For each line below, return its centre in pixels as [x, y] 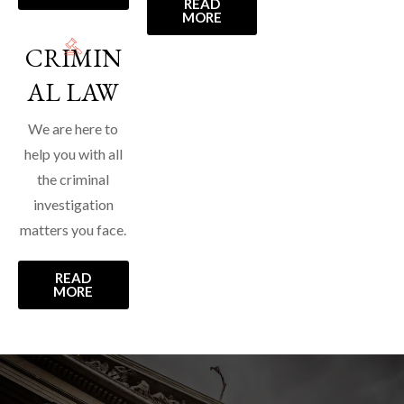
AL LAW [73, 92]
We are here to [73, 129]
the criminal [73, 179]
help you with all [73, 154]
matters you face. [73, 230]
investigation [73, 204]
